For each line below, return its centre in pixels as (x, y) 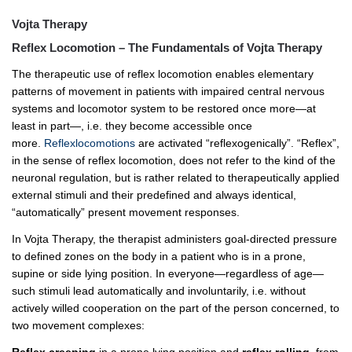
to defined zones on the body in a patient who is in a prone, (159, 256)
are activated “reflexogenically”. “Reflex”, (237, 143)
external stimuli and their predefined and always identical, (154, 194)
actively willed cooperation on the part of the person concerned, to (176, 308)
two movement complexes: (78, 325)
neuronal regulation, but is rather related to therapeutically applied (176, 177)
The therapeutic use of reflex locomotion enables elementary (163, 73)
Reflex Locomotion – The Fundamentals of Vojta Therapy (167, 47)
